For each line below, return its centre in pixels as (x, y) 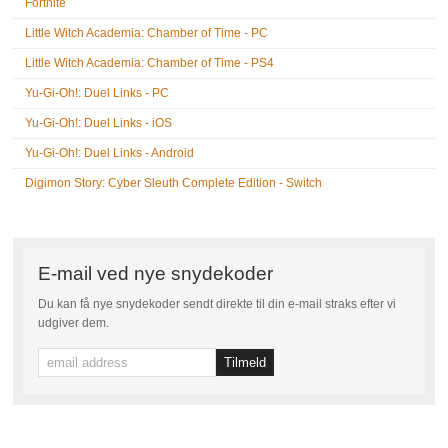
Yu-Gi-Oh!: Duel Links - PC (97, 93)
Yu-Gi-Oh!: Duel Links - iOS (99, 123)
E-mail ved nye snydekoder (156, 273)
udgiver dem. (74, 323)
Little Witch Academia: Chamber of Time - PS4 (150, 63)
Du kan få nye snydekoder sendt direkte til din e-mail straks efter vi (217, 304)
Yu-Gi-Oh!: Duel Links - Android (110, 153)
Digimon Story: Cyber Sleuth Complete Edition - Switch (174, 183)
